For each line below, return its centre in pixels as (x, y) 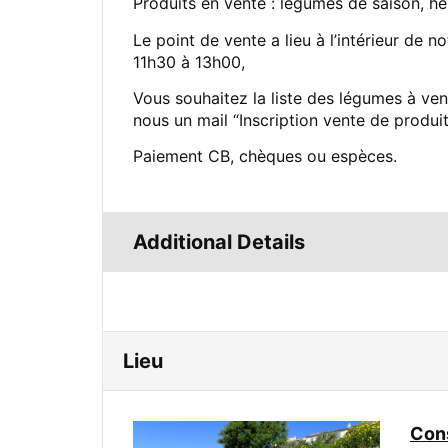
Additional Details (219, 241)
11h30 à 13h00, (189, 61)
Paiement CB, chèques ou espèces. (265, 156)
